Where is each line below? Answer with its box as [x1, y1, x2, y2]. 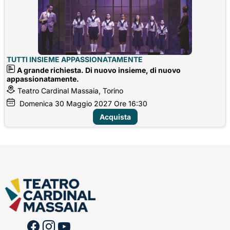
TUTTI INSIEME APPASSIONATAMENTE [7, 54, 143, 64]
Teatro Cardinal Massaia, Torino [17, 86, 123, 95]
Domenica [20, 99, 53, 108]
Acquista [99, 112, 131, 121]
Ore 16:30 [114, 99, 147, 108]
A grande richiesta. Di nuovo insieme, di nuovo [17, 65, 181, 74]
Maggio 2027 [66, 99, 112, 108]
